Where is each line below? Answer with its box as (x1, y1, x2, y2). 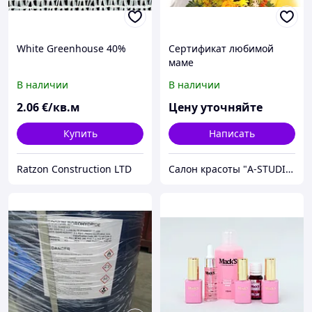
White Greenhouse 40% (17, 42, 126, 56)
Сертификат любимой (169, 42, 274, 56)
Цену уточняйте (169, 100, 263, 116)
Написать (209, 127, 255, 141)
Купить (63, 127, 97, 141)
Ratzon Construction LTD (17, 162, 132, 176)
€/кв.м (42, 100, 80, 116)
